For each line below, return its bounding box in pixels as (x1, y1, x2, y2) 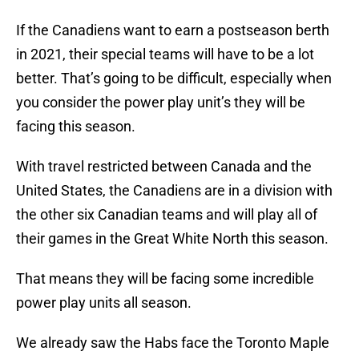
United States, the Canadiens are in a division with (16, 182, 333, 200)
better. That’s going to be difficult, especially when (16, 70, 332, 87)
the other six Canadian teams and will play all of (16, 206, 317, 224)
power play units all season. (16, 294, 192, 312)
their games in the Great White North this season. (16, 230, 329, 248)
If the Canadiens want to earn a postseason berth (16, 22, 329, 39)
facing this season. (16, 118, 135, 135)
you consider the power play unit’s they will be (16, 94, 305, 111)
